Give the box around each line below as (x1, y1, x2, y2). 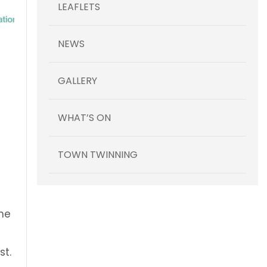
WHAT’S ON (57, 110, 111, 125)
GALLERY (57, 73, 97, 88)
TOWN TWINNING (57, 147, 138, 162)
